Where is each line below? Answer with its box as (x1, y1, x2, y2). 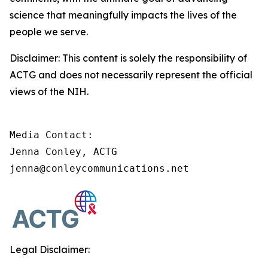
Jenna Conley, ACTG (10, 146, 117, 157)
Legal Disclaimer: (10, 243, 90, 255)
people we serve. (10, 26, 88, 38)
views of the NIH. (10, 86, 89, 98)
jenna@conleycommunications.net (10, 163, 189, 174)
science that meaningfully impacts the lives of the (10, 9, 237, 21)
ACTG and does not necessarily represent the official (10, 69, 252, 81)
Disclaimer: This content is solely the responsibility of (10, 52, 247, 64)
